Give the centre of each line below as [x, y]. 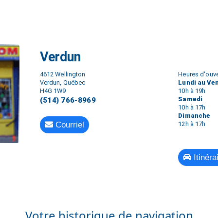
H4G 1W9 [53, 91]
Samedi [191, 99]
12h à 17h [192, 124]
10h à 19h [192, 91]
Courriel [68, 125]
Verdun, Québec [63, 83]
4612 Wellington [63, 74]
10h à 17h [192, 108]
